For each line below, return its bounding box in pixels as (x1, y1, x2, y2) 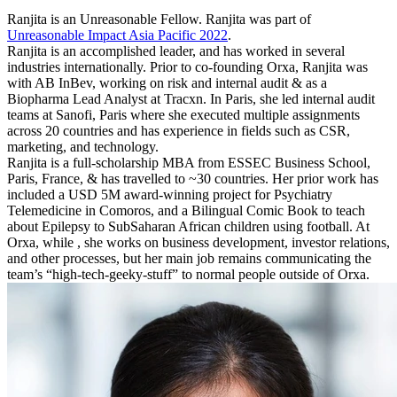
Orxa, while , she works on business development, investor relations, (7, 234, 390, 250)
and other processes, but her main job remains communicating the (7, 250, 371, 266)
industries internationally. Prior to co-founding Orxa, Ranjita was (7, 58, 368, 74)
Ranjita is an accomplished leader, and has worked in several (7, 43, 345, 58)
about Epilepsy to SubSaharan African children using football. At (7, 218, 370, 234)
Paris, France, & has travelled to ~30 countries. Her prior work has (7, 170, 378, 186)
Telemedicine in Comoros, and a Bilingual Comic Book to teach (7, 202, 365, 218)
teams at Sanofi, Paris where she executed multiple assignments (7, 106, 360, 122)
